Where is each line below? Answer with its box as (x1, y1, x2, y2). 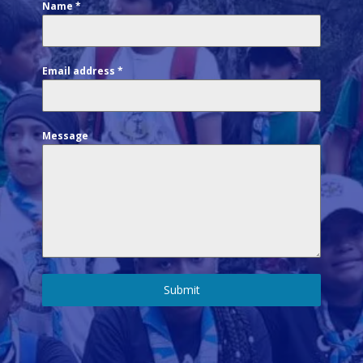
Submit (163, 281, 200, 297)
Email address (42, 63, 118, 78)
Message (42, 128, 89, 143)
